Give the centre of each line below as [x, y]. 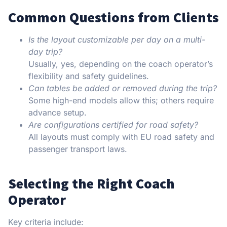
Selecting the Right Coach [91, 184]
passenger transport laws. [78, 149]
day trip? [45, 52]
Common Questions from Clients [113, 17]
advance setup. [58, 113]
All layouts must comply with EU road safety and [121, 137]
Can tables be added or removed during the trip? [123, 88]
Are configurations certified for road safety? [113, 125]
